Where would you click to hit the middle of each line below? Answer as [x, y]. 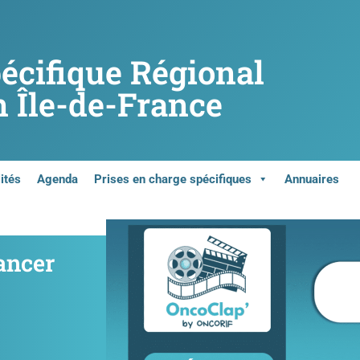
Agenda [57, 179]
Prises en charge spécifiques [173, 179]
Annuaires [312, 179]
